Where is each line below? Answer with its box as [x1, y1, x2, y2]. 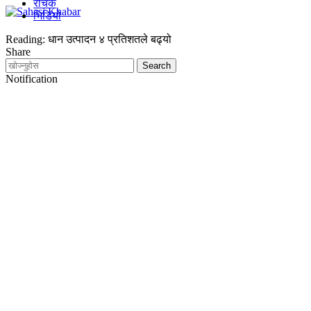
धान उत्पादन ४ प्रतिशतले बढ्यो [48, 33, 171, 45]
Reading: [6, 33, 45, 45]
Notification [6, 73, 58, 85]
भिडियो [33, 10, 61, 22]
